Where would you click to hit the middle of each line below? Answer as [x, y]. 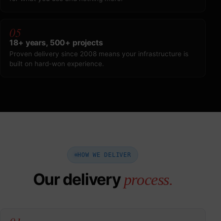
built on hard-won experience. [57, 64]
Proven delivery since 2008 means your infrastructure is [99, 54]
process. [148, 179]
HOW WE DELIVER [104, 155]
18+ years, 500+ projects [56, 42]
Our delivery [78, 179]
